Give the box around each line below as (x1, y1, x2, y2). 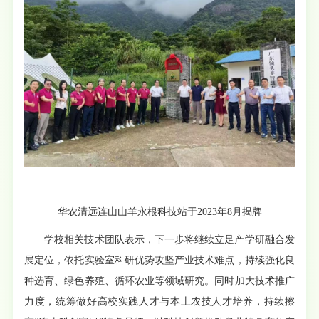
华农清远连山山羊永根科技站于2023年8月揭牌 (57, 206, 262, 218)
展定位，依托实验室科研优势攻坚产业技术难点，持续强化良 (24, 255, 295, 266)
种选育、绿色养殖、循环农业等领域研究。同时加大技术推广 (24, 276, 295, 287)
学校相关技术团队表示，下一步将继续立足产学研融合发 (44, 234, 295, 246)
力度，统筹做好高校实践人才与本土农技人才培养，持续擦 (24, 296, 295, 308)
